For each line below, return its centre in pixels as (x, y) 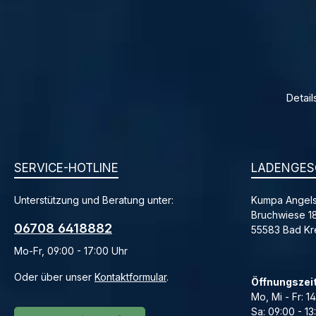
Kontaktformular (130, 277)
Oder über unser (54, 277)
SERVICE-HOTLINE (66, 168)
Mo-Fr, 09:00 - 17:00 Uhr (71, 251)
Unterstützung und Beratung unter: (94, 200)
